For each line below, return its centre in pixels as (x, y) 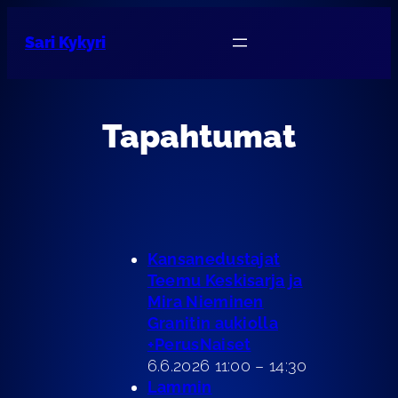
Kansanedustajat (214, 259)
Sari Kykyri (65, 43)
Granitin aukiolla (212, 323)
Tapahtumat (199, 135)
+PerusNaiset (199, 344)
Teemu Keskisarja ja (225, 280)
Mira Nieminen (205, 302)
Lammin (179, 387)
